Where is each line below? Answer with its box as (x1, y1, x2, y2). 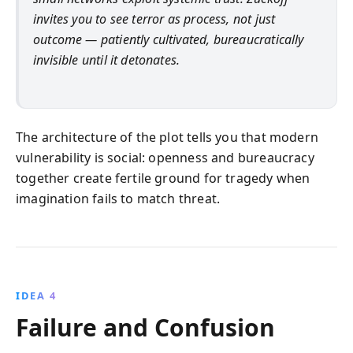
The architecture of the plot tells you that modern (16, 128, 318, 146)
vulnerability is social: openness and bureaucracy (16, 148, 314, 166)
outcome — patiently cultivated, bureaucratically (33, 31, 304, 48)
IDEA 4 (16, 288, 57, 303)
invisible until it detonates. (33, 51, 180, 69)
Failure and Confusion (16, 310, 275, 344)
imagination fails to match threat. (16, 189, 221, 207)
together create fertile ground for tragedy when (16, 169, 310, 187)
